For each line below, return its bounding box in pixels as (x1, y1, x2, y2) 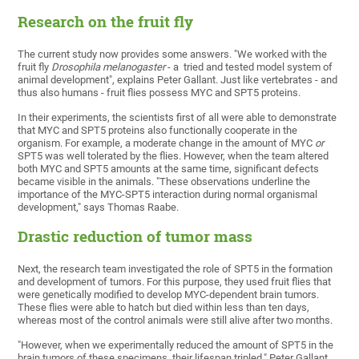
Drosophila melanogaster (51, 61, 166, 74)
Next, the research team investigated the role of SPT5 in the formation (18, 263, 333, 276)
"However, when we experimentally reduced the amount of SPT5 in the (18, 339, 334, 352)
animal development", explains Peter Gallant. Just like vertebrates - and (18, 74, 338, 87)
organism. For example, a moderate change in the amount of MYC (18, 137, 316, 150)
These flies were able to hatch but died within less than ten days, (18, 301, 310, 314)
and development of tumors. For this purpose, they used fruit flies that (18, 276, 332, 288)
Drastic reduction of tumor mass (18, 227, 253, 247)
